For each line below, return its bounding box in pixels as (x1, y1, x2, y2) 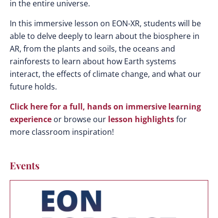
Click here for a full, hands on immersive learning (10, 101, 201, 112)
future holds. (10, 81, 57, 92)
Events (10, 159, 39, 172)
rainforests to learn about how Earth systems (10, 56, 176, 67)
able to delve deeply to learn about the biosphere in (10, 31, 200, 41)
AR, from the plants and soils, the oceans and (10, 43, 175, 54)
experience (10, 114, 52, 125)
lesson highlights (108, 114, 174, 125)
